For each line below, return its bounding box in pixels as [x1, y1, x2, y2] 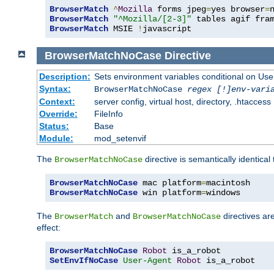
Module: [39, 133, 73, 144]
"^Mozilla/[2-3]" [113, 13, 191, 24]
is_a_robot [201, 256, 255, 266]
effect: [37, 223, 61, 233]
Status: [39, 121, 69, 131]
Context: [39, 97, 75, 107]
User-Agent [123, 256, 172, 266]
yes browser [211, 4, 265, 14]
